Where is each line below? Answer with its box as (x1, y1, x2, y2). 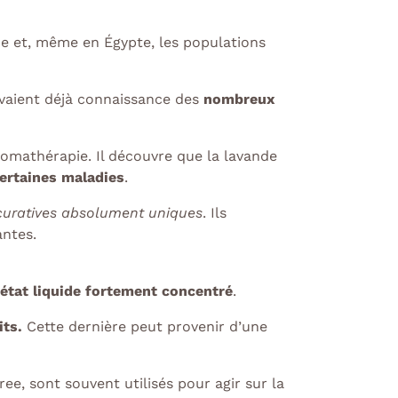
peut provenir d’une (126, 318, 267, 336)
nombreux (203, 91, 275, 108)
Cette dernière (27, 318, 126, 336)
